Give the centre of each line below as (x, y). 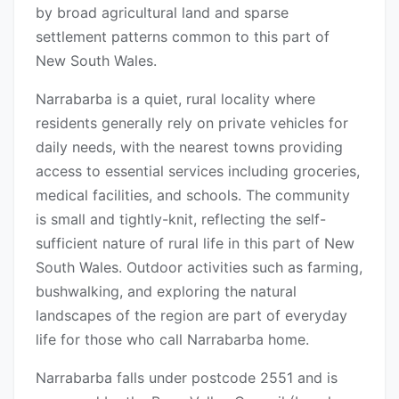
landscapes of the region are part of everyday (191, 316)
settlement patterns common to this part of (183, 37)
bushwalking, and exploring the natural (166, 292)
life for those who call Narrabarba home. (172, 340)
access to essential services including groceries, (198, 171)
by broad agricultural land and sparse (162, 13)
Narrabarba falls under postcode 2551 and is (187, 378)
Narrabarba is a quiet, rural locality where (175, 99)
